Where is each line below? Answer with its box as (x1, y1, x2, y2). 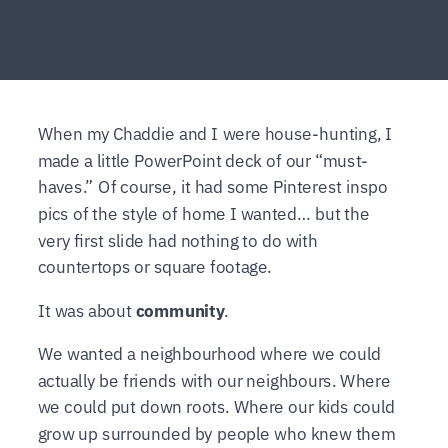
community (135, 299, 224, 321)
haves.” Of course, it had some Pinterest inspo (37, 176, 388, 198)
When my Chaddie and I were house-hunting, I (37, 123, 393, 145)
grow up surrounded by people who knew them (37, 422, 395, 444)
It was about (37, 299, 136, 321)
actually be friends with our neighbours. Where (37, 369, 391, 391)
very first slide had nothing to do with (37, 229, 318, 251)
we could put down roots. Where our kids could (37, 396, 395, 418)
